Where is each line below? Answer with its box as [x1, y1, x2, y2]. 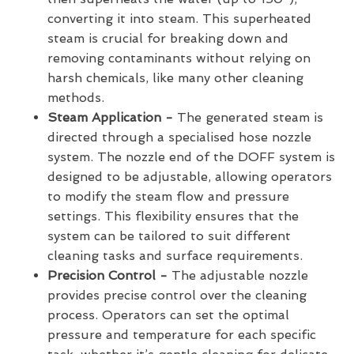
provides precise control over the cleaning [47, 288, 307, 303]
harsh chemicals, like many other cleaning [47, 70, 303, 86]
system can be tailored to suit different [47, 228, 291, 244]
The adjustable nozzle [171, 268, 308, 284]
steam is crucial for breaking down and [47, 31, 288, 47]
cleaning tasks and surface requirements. [47, 248, 303, 264]
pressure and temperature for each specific [47, 327, 316, 343]
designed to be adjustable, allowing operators [47, 169, 332, 185]
